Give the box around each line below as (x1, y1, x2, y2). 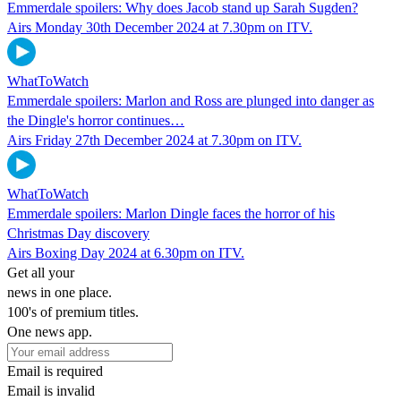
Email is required (7, 363, 103, 379)
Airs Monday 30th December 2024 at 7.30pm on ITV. (7, 19, 312, 35)
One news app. (7, 323, 92, 339)
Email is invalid (7, 382, 95, 398)
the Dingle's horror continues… (7, 112, 184, 128)
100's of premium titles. (7, 303, 139, 320)
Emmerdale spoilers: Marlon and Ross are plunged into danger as (7, 92, 374, 108)
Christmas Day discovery (7, 225, 149, 241)
